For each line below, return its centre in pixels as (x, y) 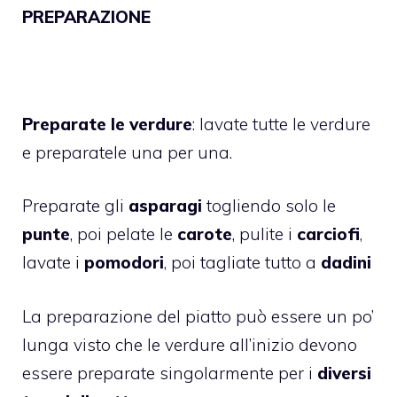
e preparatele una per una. (127, 152)
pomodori (124, 263)
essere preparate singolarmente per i (167, 373)
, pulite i (265, 234)
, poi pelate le (124, 234)
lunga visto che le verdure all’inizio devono (190, 344)
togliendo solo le (269, 206)
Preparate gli (75, 206)
